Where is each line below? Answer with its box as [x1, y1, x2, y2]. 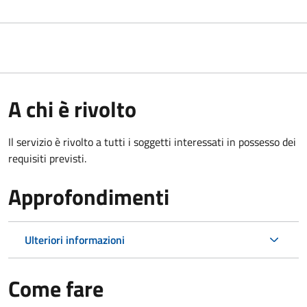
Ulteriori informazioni [25, 232, 125, 249]
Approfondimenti [8, 180, 169, 214]
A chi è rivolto [8, 93, 136, 126]
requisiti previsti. [8, 150, 86, 167]
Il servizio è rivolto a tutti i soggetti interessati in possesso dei [8, 134, 296, 151]
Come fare [8, 272, 103, 306]
